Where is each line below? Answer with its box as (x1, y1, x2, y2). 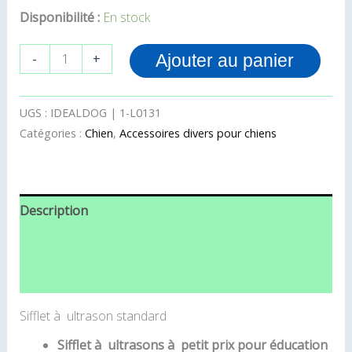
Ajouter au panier (156, 50, 295, 71)
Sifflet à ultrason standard (19, 306, 167, 324)
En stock (102, 9, 150, 27)
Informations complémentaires (19, 234, 203, 252)
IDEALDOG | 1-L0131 (49, 104, 161, 120)
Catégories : (19, 125, 85, 141)
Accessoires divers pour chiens (119, 125, 277, 141)
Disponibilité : (19, 9, 100, 27)
